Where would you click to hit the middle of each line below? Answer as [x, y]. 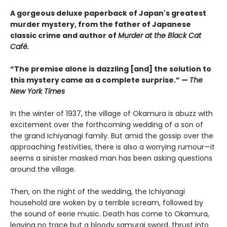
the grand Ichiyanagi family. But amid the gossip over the [112, 136]
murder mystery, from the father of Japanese [101, 24]
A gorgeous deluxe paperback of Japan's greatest [108, 13]
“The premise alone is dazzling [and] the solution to [111, 69]
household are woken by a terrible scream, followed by [107, 202]
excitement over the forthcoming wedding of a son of [107, 124]
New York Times [37, 91]
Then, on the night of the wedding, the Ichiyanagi [98, 191]
